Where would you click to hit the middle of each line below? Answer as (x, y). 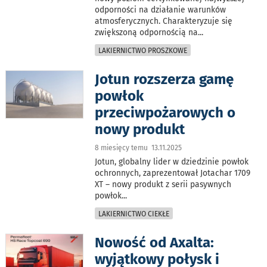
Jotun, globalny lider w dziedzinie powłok (172, 162)
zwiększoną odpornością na (147, 32)
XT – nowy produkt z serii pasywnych (163, 184)
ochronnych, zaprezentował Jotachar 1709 (173, 173)
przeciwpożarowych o (165, 112)
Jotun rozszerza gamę (164, 79)
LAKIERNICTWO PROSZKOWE (143, 50)
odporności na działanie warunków (161, 10)
